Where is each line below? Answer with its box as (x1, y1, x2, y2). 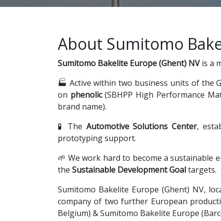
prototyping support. (58, 133, 136, 144)
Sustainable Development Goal (72, 164, 186, 175)
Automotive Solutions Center (86, 121, 197, 132)
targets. (186, 164, 217, 175)
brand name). (58, 101, 107, 112)
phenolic (70, 89, 102, 100)
